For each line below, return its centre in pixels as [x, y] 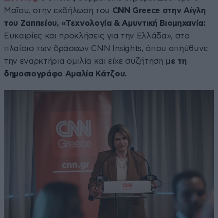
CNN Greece [136, 10]
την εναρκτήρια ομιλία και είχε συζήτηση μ [88, 61]
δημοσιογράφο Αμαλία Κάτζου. [65, 73]
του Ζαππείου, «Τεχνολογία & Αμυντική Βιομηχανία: [105, 23]
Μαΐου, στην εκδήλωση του [58, 10]
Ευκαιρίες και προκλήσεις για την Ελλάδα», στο [97, 36]
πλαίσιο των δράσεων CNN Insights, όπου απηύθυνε [106, 48]
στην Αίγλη [184, 10]
